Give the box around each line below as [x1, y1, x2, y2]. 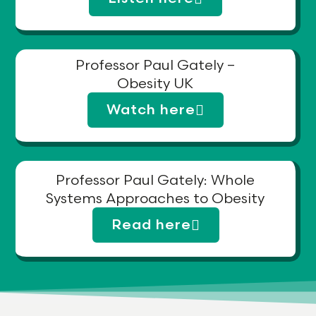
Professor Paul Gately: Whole [56, 172, 255, 190]
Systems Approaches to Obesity [46, 190, 265, 208]
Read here [111, 217, 191, 234]
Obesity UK [117, 75, 194, 92]
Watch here [107, 102, 195, 119]
